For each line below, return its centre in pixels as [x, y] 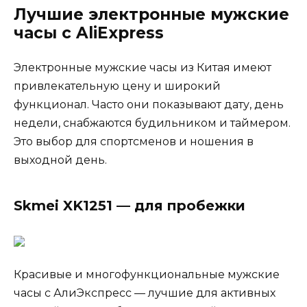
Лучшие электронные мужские [151, 15]
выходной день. [60, 160]
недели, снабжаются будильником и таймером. [152, 123]
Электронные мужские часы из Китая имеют [143, 68]
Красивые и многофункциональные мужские [147, 275]
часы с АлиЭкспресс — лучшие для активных [145, 293]
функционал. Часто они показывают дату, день [149, 105]
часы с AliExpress [89, 33]
